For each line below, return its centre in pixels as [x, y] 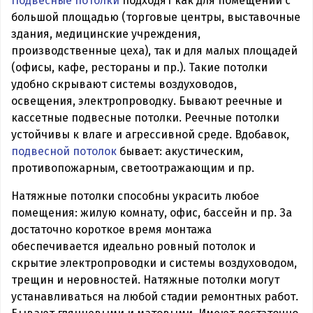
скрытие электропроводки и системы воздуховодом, [154, 263]
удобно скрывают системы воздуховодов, [124, 84]
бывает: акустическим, [180, 151]
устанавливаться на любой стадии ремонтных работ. [155, 296]
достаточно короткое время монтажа [111, 229]
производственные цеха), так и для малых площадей [154, 50]
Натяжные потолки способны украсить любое [135, 196]
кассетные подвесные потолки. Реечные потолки [145, 117]
